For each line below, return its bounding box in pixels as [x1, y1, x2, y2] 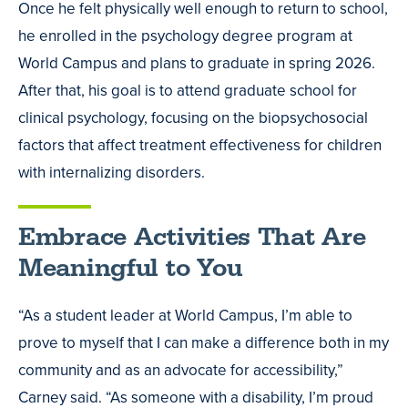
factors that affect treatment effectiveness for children [18, 134, 382, 158]
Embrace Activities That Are [18, 220, 366, 253]
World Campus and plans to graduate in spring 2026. [18, 52, 375, 76]
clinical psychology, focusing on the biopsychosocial [18, 107, 368, 130]
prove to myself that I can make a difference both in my [18, 331, 389, 354]
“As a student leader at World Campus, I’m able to [18, 303, 352, 327]
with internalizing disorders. [18, 161, 205, 185]
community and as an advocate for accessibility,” [18, 358, 343, 382]
